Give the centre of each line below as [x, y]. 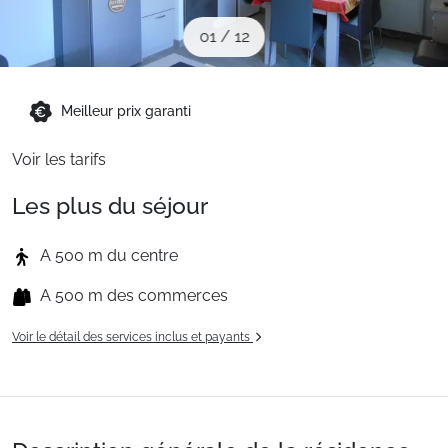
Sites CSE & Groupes [92, 14]
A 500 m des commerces [134, 295]
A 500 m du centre [109, 255]
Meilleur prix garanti [126, 111]
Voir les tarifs [59, 159]
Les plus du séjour [110, 205]
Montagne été [67, 88]
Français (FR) [90, 162]
